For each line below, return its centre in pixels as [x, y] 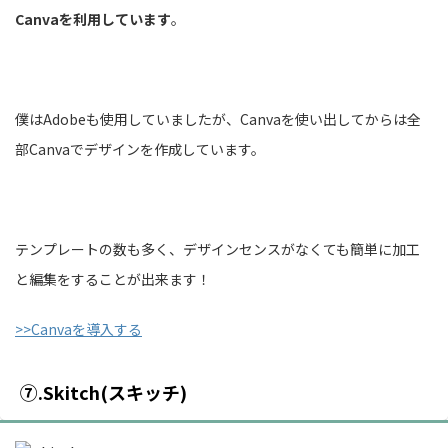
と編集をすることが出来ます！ [113, 278]
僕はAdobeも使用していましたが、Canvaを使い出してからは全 [218, 118]
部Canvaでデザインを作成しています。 [140, 148]
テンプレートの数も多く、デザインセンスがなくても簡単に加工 [217, 248]
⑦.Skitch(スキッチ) [103, 391]
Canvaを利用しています [93, 18]
